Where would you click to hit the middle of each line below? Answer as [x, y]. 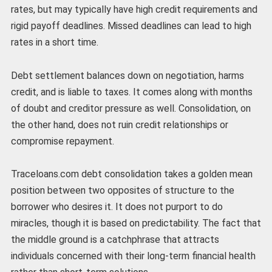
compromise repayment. [62, 141]
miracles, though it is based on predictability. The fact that [136, 223]
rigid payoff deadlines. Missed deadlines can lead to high [131, 26]
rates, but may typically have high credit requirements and [134, 10]
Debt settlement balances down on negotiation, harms [127, 75]
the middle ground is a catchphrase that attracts [115, 239]
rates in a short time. [54, 42]
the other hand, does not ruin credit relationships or [119, 124]
